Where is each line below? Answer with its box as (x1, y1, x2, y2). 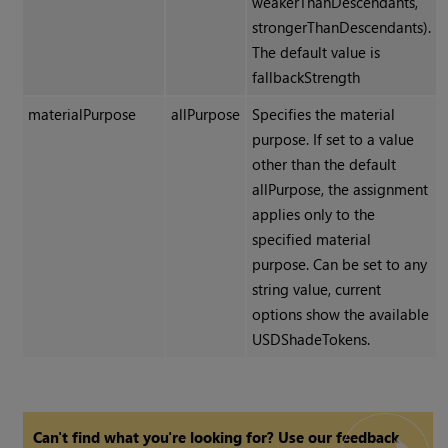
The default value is (252, 41, 381, 62)
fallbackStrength (252, 66, 361, 87)
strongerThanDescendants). (252, 16, 432, 37)
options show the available (252, 303, 430, 324)
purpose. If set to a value (252, 128, 415, 149)
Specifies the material (252, 103, 396, 124)
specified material (252, 228, 372, 249)
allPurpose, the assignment (252, 178, 429, 199)
